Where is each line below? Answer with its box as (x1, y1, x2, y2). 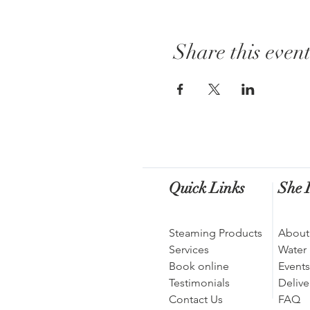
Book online (169, 259, 229, 273)
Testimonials (169, 276, 230, 290)
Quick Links (169, 179, 245, 198)
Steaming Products (169, 226, 262, 240)
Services (169, 243, 209, 257)
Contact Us (169, 293, 223, 307)
